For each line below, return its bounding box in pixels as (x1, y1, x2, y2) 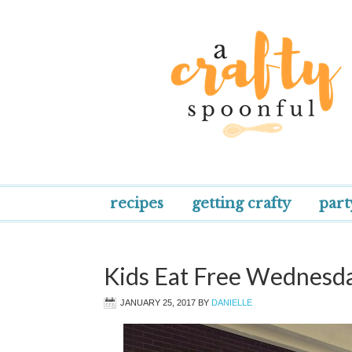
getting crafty (192, 195, 291, 212)
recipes (110, 195, 163, 212)
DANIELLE (211, 298, 252, 307)
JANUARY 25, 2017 (120, 298, 196, 307)
